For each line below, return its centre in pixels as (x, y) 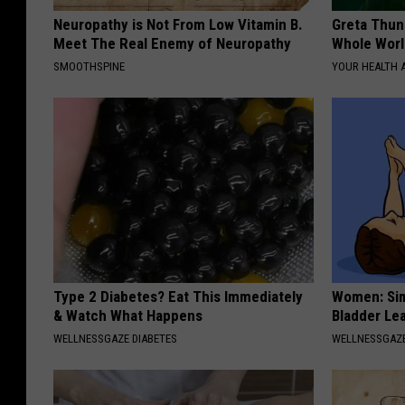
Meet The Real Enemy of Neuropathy (172, 44)
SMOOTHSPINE (89, 67)
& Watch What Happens (128, 316)
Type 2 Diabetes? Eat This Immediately (178, 297)
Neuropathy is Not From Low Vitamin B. (178, 25)
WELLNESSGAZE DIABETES (115, 339)
